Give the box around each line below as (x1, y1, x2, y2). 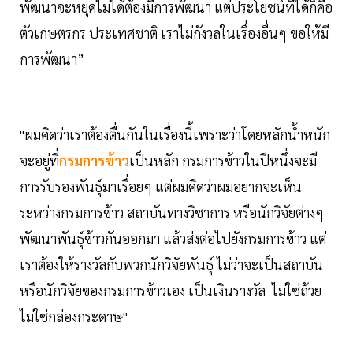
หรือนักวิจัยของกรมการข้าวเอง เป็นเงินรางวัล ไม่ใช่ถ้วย (20, 281, 321, 299)
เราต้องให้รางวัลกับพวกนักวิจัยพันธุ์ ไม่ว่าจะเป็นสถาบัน (20, 255, 323, 273)
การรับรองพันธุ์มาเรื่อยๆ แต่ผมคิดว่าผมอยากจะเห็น (20, 176, 302, 195)
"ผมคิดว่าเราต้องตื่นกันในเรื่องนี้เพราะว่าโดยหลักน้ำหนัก (20, 124, 330, 143)
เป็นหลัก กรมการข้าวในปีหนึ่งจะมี (129, 150, 317, 169)
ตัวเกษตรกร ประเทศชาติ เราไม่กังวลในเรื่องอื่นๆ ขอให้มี (20, 23, 329, 42)
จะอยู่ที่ (20, 150, 59, 169)
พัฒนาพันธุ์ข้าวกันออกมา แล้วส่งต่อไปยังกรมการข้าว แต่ (20, 229, 326, 247)
